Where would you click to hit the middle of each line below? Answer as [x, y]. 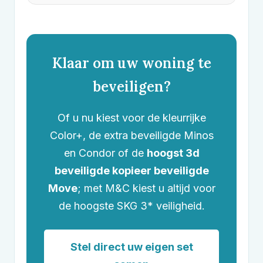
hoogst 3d [173, 153]
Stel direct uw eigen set [131, 247]
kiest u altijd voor [172, 188]
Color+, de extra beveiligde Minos [131, 135]
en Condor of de [105, 153]
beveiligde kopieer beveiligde [131, 171]
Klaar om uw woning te [131, 63]
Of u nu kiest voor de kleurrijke [131, 118]
